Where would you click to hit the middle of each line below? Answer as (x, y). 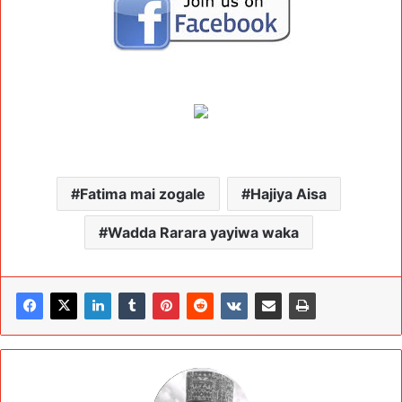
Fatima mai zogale (143, 193)
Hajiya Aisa (288, 193)
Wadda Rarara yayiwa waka (203, 232)
